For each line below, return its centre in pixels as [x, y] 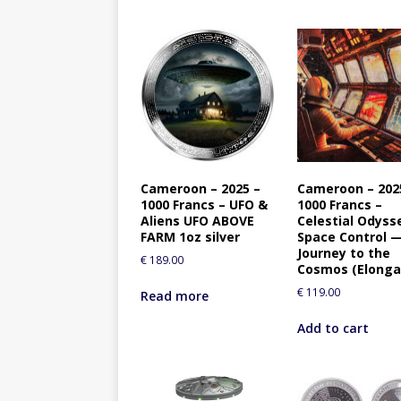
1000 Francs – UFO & [204, 205]
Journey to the [344, 253]
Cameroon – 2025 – [200, 189]
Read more [175, 296]
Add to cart [333, 328]
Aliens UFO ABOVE [197, 221]
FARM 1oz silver [190, 237]
